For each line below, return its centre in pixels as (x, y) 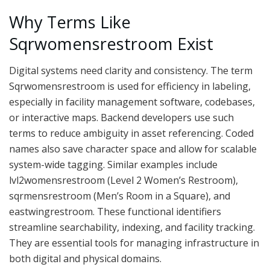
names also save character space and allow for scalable (133, 149)
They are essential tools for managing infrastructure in (134, 243)
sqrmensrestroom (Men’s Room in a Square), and (120, 196)
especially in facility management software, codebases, (132, 102)
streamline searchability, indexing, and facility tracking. (132, 228)
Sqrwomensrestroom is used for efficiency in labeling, (130, 86)
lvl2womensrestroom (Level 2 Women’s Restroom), (124, 181)
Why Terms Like (70, 22)
